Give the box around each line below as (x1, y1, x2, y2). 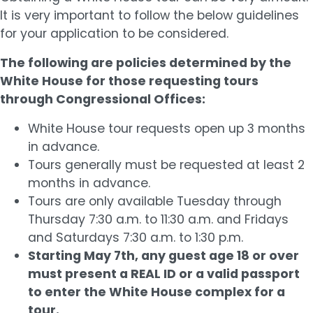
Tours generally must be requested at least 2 (28, 156, 305, 173)
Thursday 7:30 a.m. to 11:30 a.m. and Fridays (28, 210, 289, 228)
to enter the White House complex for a (28, 283, 285, 300)
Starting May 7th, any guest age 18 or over (28, 247, 299, 264)
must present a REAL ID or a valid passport (28, 265, 300, 282)
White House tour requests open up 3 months (28, 119, 305, 137)
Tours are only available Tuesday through (28, 192, 282, 210)
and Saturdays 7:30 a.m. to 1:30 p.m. (28, 228, 243, 246)
